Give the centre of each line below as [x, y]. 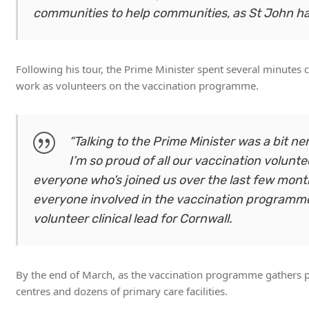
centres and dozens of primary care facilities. [122, 291]
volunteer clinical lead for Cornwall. [134, 219]
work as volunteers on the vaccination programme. [137, 86]
